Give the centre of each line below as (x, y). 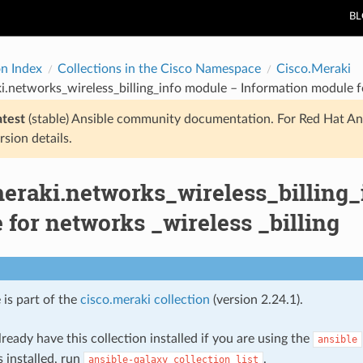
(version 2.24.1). (256, 299)
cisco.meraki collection (145, 299)
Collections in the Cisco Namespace (159, 68)
